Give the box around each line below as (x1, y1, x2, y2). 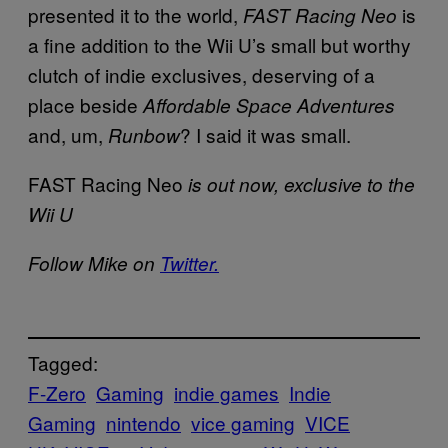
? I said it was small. (180, 120, 351, 148)
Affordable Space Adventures (143, 91, 395, 118)
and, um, (28, 120, 108, 148)
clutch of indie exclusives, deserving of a (28, 60, 375, 88)
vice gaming (191, 409, 295, 437)
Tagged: (28, 349, 98, 377)
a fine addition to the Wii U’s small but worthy (28, 30, 411, 58)
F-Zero (28, 379, 86, 407)
